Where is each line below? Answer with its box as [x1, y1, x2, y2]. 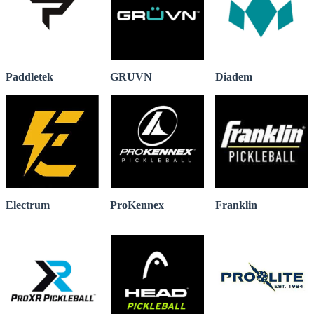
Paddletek [6, 70, 53, 83]
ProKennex [110, 199, 165, 212]
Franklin [214, 199, 257, 212]
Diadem [214, 70, 252, 83]
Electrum [6, 198, 50, 211]
